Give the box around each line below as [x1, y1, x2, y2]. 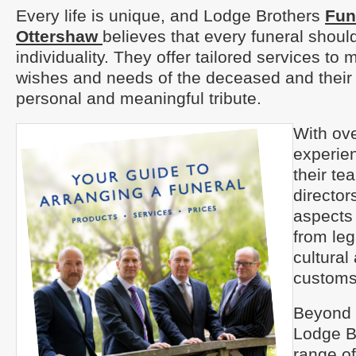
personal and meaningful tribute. [16, 89, 261, 107]
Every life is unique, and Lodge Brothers [16, 6, 325, 25]
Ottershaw [16, 27, 103, 45]
